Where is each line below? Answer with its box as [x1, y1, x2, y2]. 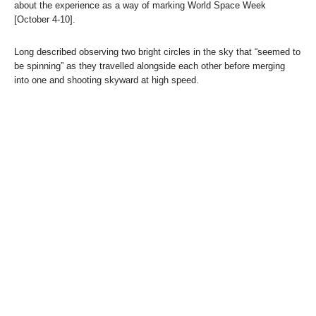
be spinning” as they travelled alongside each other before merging [14, 60, 285, 71]
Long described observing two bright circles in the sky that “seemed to [14, 46, 300, 57]
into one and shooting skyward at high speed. [14, 74, 199, 85]
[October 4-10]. [14, 13, 75, 25]
